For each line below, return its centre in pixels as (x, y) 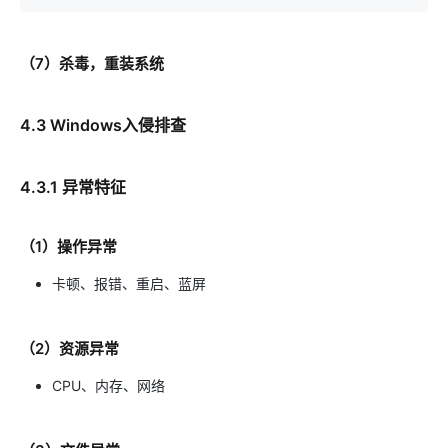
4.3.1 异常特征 (73, 187)
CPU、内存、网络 (108, 385)
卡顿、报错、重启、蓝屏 (129, 283)
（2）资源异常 (69, 348)
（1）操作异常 (68, 246)
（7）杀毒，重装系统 (92, 63)
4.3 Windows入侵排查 (103, 125)
